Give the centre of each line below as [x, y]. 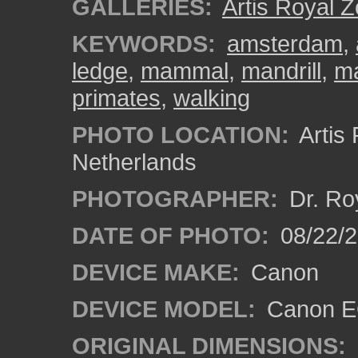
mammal [185, 71]
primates [116, 98]
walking [212, 98]
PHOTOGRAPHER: [175, 199]
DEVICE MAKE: [156, 272]
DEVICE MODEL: [164, 309]
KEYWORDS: [144, 44]
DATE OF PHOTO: [171, 235]
